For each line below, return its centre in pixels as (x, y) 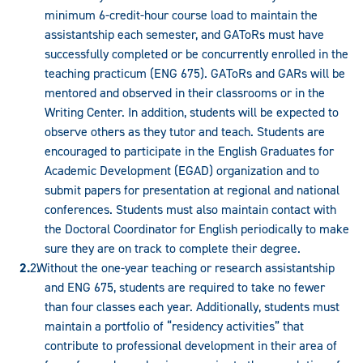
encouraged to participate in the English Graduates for (189, 151)
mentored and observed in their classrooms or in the (185, 92)
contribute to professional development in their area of (191, 345)
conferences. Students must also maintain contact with (190, 209)
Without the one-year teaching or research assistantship (186, 267)
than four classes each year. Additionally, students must (192, 306)
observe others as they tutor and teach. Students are (185, 131)
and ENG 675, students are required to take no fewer (185, 287)
